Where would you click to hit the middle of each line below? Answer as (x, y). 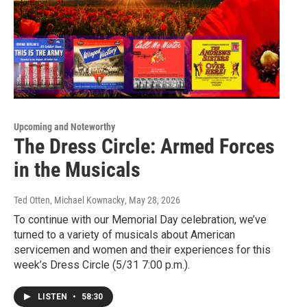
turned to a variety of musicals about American (124, 235)
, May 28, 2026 (152, 200)
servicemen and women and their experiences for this (142, 250)
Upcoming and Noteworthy (64, 127)
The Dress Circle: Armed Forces (144, 147)
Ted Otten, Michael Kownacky (69, 200)
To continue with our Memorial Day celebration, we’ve (140, 220)
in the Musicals (77, 170)
